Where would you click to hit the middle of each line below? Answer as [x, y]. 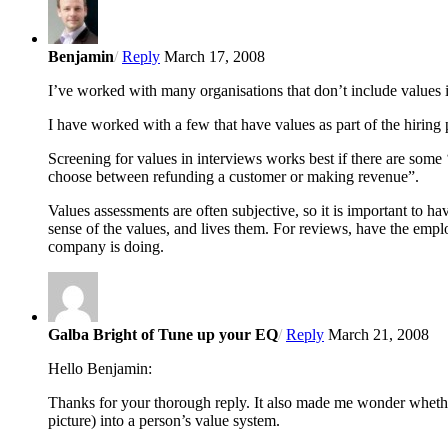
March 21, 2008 [378, 334]
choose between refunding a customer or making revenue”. [233, 176]
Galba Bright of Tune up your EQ [163, 334]
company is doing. [106, 246]
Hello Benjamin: [100, 368]
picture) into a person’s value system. [164, 420]
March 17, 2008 [214, 56]
